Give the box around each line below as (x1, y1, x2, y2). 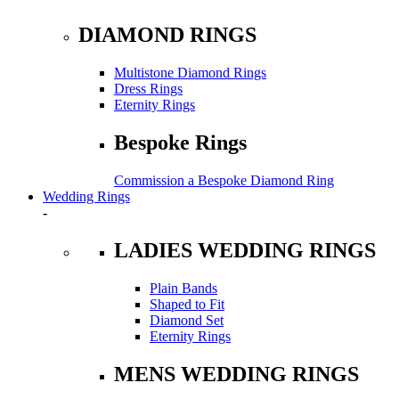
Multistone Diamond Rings (114, 65, 266, 81)
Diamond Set (150, 312, 224, 328)
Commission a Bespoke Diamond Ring (114, 173, 334, 189)
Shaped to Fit (150, 296, 224, 312)
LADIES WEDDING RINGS (114, 239, 376, 262)
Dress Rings (114, 81, 183, 97)
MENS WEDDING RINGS (114, 362, 359, 386)
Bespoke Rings (114, 131, 247, 155)
